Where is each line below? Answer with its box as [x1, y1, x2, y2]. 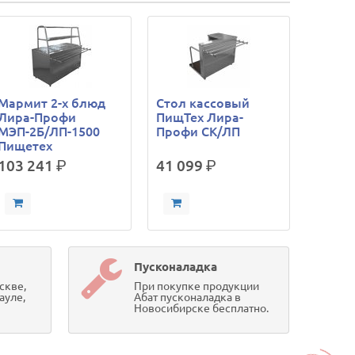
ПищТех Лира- [156, 110, 244, 124]
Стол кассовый [156, 96, 250, 110]
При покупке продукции [133, 280, 259, 292]
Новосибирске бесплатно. [133, 302, 269, 315]
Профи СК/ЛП [156, 124, 241, 139]
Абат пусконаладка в [133, 291, 241, 303]
